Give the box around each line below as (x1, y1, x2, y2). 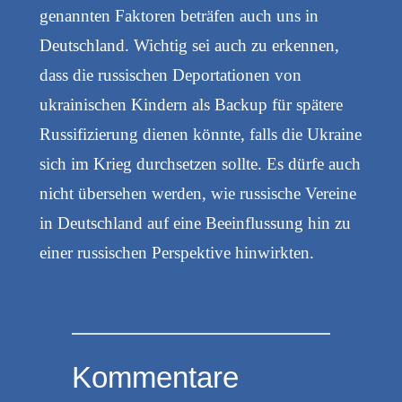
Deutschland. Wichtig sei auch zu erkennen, (39, 35, 339, 55)
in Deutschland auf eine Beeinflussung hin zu (39, 213, 351, 232)
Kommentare (71, 360, 239, 394)
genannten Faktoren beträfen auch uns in (39, 5, 319, 25)
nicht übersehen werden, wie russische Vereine (39, 183, 356, 203)
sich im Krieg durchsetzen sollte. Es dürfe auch (39, 153, 361, 173)
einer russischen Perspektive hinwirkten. (39, 242, 314, 262)
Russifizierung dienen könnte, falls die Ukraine (39, 124, 362, 144)
